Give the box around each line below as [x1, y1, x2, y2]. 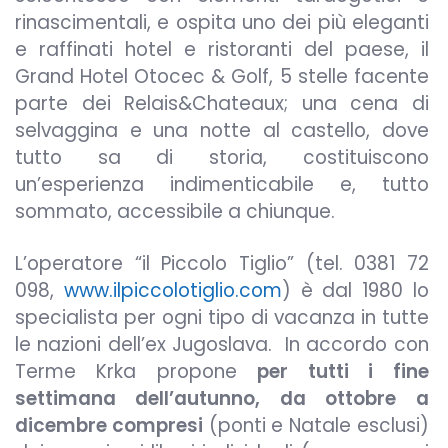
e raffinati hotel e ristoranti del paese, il [15, 35, 429, 63]
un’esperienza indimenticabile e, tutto [15, 170, 429, 198]
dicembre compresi [15, 412, 203, 440]
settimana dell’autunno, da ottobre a [15, 385, 429, 413]
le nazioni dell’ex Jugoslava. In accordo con [15, 331, 429, 359]
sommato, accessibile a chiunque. [15, 197, 335, 225]
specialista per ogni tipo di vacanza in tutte [15, 304, 429, 332]
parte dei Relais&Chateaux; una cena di [15, 89, 429, 117]
